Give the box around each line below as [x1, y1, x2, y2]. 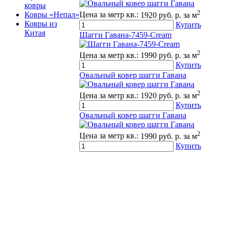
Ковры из [24, 19, 57, 28]
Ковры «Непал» [24, 10, 79, 19]
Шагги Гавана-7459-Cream [79, 30, 172, 39]
